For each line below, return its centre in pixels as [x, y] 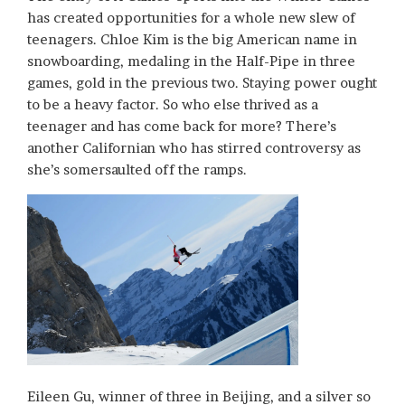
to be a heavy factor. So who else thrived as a [173, 105]
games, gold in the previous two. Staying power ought [202, 83]
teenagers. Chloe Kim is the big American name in [192, 40]
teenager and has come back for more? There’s [182, 127]
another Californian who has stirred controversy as [194, 148]
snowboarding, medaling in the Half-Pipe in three [191, 61]
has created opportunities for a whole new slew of [191, 18]
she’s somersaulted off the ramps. [137, 170]
